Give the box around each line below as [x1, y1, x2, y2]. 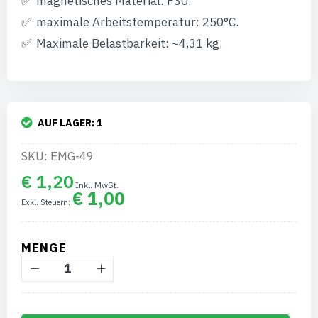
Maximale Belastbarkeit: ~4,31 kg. [36, 35, 222, 51]
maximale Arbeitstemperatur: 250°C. [36, 14, 238, 30]
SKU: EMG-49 [21, 148, 94, 164]
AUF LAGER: [38, 116, 97, 129]
